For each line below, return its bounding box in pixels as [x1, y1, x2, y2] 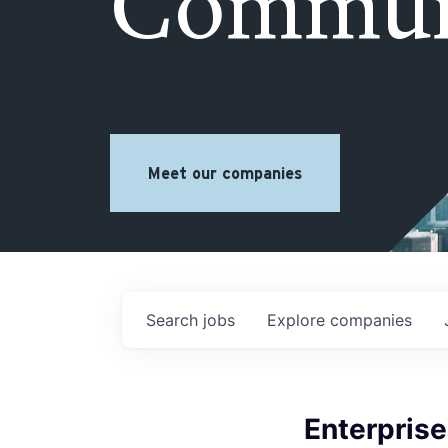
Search [146, 310, 203, 330]
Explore [267, 310, 330, 330]
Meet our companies [148, 164, 302, 182]
